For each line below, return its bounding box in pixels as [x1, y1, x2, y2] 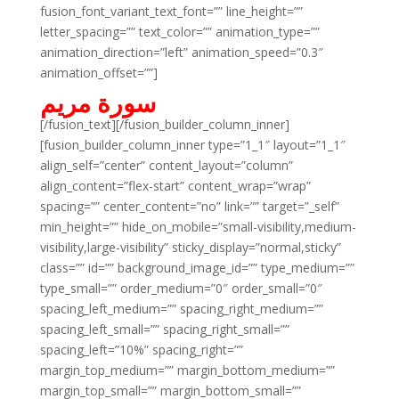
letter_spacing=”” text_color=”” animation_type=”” [39, 23, 320, 40]
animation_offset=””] [39, 64, 158, 81]
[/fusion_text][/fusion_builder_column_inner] [39, 116, 289, 133]
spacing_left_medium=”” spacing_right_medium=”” [39, 300, 323, 317]
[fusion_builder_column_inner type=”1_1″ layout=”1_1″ [39, 136, 346, 153]
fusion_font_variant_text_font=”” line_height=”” [39, 3, 303, 20]
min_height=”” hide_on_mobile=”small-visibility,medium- [39, 218, 356, 235]
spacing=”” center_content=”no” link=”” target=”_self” [39, 198, 339, 215]
